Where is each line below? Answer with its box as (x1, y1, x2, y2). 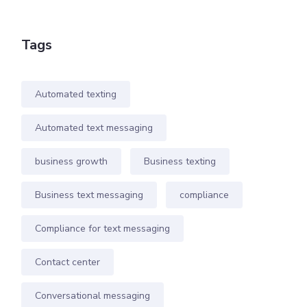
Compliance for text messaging (35, 222, 170, 235)
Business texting (144, 155, 216, 168)
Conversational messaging (35, 289, 150, 302)
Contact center (35, 256, 100, 269)
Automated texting (35, 88, 116, 101)
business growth (35, 155, 108, 168)
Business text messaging (35, 188, 143, 201)
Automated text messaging (35, 121, 153, 134)
